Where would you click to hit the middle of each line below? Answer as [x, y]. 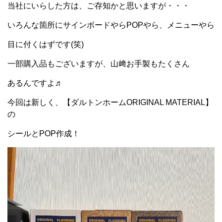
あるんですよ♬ [35, 83]
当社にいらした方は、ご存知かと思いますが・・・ [99, 6]
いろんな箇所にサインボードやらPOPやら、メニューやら [111, 25]
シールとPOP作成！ [44, 134]
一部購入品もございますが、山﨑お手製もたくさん [99, 64]
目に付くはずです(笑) [46, 44]
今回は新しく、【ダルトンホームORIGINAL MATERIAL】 [110, 102]
